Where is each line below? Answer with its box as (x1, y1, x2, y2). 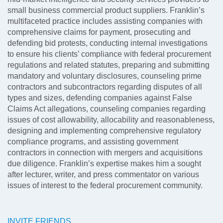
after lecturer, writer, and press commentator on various (7, 170, 199, 179)
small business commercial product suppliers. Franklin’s (7, 6, 205, 14)
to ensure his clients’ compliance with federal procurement (7, 50, 211, 58)
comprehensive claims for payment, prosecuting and (7, 28, 191, 36)
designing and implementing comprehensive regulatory (7, 126, 201, 135)
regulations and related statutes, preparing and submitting (7, 61, 210, 69)
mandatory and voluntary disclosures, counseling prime (7, 72, 202, 80)
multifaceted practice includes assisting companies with (7, 17, 203, 25)
